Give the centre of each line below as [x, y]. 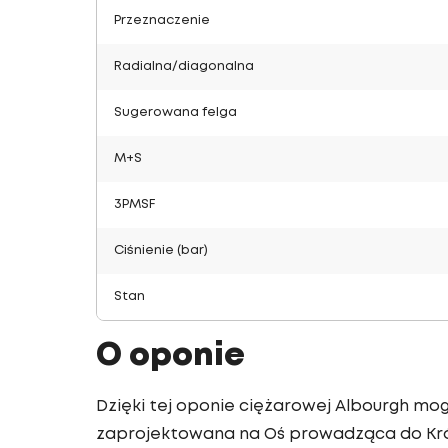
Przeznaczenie [162, 20]
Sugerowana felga [175, 112]
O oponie [170, 356]
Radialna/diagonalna [184, 66]
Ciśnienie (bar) [161, 250]
